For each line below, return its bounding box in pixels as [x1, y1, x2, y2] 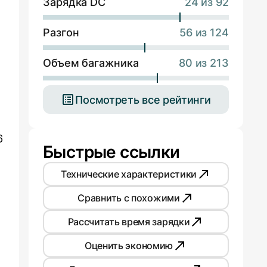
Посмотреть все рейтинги [75, 93, 211, 106]
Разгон [43, 26, 79, 39]
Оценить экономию [84, 239, 173, 252]
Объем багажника [43, 57, 139, 70]
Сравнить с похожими [77, 191, 180, 204]
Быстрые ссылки [43, 142, 180, 163]
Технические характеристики [60, 167, 197, 180]
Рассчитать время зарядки [67, 215, 190, 228]
